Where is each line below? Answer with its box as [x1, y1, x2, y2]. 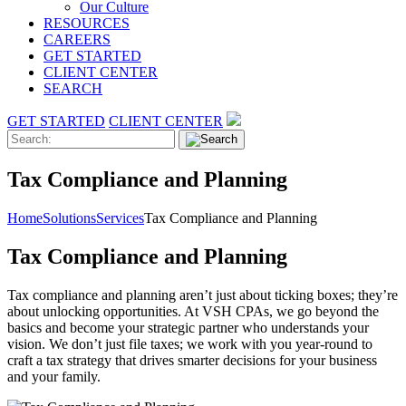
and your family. [7, 368, 101, 384]
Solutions [43, 209, 96, 226]
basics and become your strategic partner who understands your [7, 319, 369, 335]
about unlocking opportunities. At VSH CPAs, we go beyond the [7, 303, 379, 319]
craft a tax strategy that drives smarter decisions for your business [7, 352, 377, 368]
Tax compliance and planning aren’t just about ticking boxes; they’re [7, 286, 398, 303]
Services [96, 209, 144, 226]
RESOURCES [43, 14, 130, 31]
